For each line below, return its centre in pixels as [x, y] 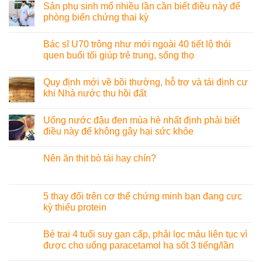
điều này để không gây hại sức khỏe [118, 132]
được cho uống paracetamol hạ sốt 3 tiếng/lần [139, 246]
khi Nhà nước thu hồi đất [95, 94]
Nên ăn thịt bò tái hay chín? [100, 158]
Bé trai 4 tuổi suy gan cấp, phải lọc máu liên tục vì [145, 235]
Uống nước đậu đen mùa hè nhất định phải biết [142, 120]
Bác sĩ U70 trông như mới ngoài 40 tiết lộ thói [137, 44]
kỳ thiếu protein [75, 208]
